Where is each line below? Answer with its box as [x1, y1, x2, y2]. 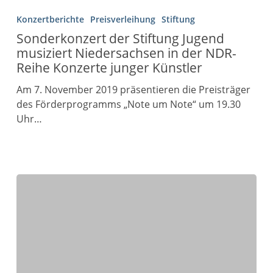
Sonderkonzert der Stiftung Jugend [16, 30, 224, 47]
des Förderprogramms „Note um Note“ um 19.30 [16, 97, 241, 111]
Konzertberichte [16, 13, 84, 25]
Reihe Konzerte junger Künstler [16, 59, 202, 76]
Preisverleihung [90, 13, 155, 25]
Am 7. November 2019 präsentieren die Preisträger [16, 83, 250, 96]
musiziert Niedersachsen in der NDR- [16, 44, 236, 62]
